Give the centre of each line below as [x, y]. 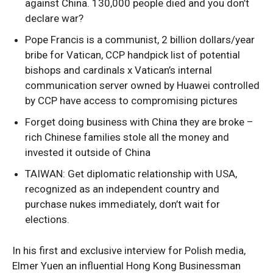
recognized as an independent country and [122, 189]
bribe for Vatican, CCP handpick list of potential [133, 55]
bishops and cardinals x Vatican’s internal [119, 70]
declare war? [54, 18]
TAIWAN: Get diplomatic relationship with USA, [131, 173]
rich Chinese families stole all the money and [127, 137]
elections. [47, 219]
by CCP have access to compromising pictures [131, 100]
